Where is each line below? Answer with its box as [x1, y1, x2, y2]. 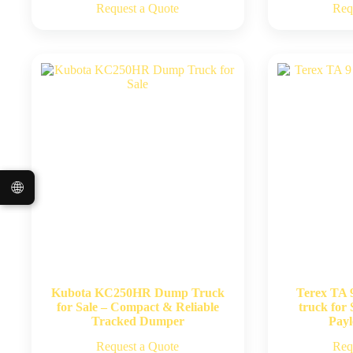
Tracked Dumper [91, 314, 184, 328]
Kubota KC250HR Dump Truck [50, 286, 225, 299]
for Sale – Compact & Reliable [56, 300, 219, 314]
